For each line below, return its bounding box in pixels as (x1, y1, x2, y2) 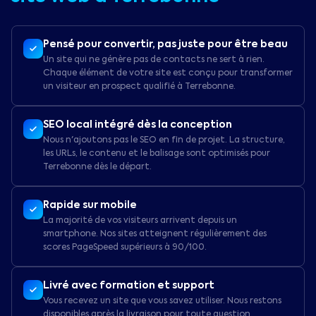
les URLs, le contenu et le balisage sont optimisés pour (43, 150, 270, 158)
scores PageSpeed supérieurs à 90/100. (43, 243, 207, 252)
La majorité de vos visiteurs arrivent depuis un (43, 217, 237, 225)
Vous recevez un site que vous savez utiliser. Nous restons (43, 297, 281, 305)
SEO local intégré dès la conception (43, 120, 232, 130)
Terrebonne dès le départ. (43, 163, 152, 171)
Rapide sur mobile (43, 200, 137, 210)
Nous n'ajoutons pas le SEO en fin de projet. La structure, (43, 136, 285, 145)
